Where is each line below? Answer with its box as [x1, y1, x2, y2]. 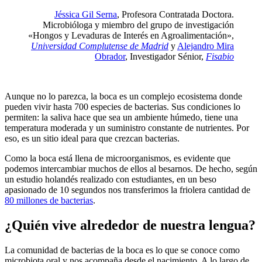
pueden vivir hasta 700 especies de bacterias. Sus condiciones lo [5, 102, 240, 112]
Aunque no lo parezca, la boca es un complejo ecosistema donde [5, 91, 242, 102]
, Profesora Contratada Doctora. [117, 9, 234, 20]
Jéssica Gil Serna [54, 9, 117, 20]
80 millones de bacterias [5, 195, 93, 206]
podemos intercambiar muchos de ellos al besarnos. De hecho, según [5, 164, 257, 174]
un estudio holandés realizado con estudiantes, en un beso [5, 174, 216, 185]
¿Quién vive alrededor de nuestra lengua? [5, 218, 256, 233]
